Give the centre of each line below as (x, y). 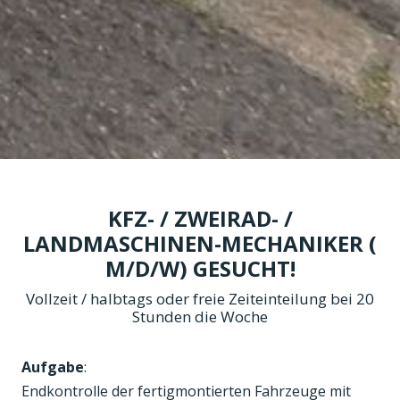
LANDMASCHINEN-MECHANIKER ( (200, 243)
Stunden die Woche (200, 316)
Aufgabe (53, 367)
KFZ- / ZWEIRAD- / (200, 218)
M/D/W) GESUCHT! (200, 268)
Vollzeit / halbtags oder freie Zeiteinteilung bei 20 (200, 298)
